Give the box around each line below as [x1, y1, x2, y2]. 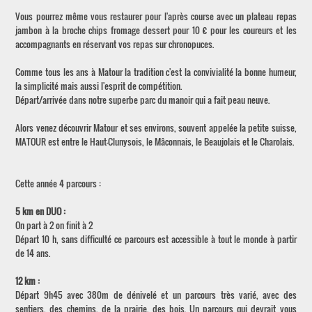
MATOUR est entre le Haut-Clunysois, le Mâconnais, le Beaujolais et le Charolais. [15, 134, 295, 148]
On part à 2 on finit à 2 [15, 218, 93, 232]
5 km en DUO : [15, 204, 66, 218]
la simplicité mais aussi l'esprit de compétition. [15, 79, 182, 93]
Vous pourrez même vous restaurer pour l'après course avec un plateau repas [15, 9, 297, 23]
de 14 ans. [15, 246, 51, 260]
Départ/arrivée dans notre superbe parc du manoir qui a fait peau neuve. [15, 93, 270, 107]
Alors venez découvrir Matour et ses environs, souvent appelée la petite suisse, [15, 120, 297, 134]
